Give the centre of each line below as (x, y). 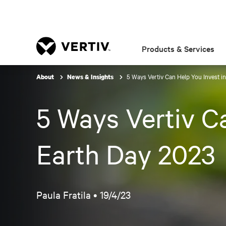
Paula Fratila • (68, 194)
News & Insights (91, 77)
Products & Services (178, 48)
